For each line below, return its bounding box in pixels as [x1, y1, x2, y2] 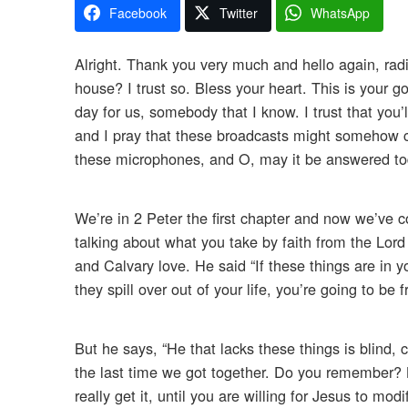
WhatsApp [311, 4, 370, 23]
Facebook [109, 4, 167, 23]
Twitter [219, 4, 258, 23]
